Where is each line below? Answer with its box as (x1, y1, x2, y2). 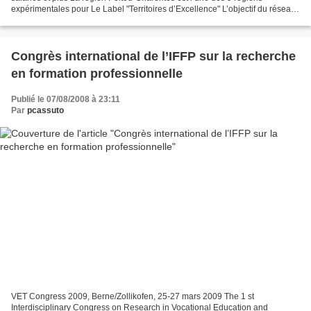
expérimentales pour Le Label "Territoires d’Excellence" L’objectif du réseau (11, 4, 296, 15)
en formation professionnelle (11, 67, 183, 81)
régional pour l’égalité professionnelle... (11, 15, 160, 26)
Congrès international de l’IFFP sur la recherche (11, 49, 296, 64)
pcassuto (27, 106, 64, 116)
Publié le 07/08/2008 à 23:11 (11, 94, 120, 105)
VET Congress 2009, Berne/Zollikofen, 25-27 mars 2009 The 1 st (11, 291, 254, 301)
